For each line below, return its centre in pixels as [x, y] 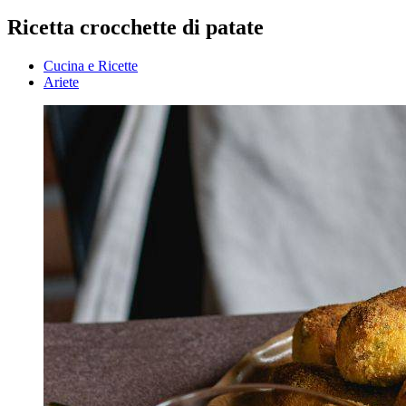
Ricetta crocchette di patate [135, 28]
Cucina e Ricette [91, 66]
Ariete [61, 82]
